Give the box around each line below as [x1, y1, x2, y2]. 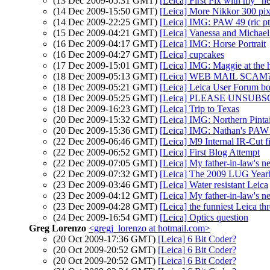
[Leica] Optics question [160, 212, 248, 222]
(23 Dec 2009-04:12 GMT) [53, 190, 160, 201]
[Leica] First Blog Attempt [160, 147, 260, 157]
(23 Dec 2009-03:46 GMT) [53, 180, 160, 190]
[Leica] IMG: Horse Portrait [160, 39, 266, 49]
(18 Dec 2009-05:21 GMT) [53, 82, 160, 92]
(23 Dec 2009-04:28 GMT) [53, 201, 160, 212]
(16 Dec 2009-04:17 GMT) [53, 39, 160, 49]
